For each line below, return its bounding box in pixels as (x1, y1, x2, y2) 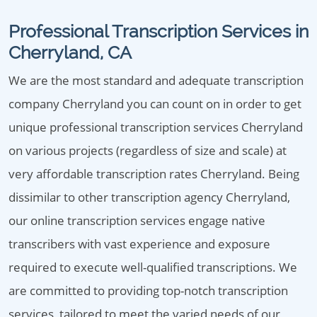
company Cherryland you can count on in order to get (8, 96, 301, 112)
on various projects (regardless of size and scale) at (8, 142, 287, 158)
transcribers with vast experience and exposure (8, 236, 270, 252)
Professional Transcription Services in (8, 21, 309, 42)
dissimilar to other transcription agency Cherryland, (8, 189, 290, 205)
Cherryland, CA (8, 42, 132, 63)
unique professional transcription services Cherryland (8, 119, 303, 135)
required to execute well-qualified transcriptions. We (8, 259, 297, 275)
